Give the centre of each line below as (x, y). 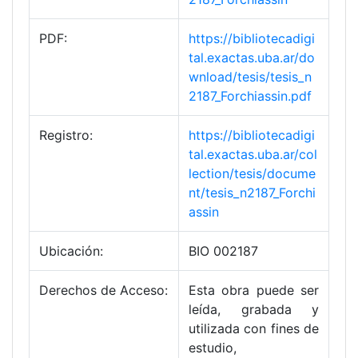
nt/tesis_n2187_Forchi (252, 193)
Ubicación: (71, 251)
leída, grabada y (254, 310)
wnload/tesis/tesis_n (250, 77)
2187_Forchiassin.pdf (250, 96)
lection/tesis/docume (252, 174)
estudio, (213, 348)
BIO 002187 (223, 251)
